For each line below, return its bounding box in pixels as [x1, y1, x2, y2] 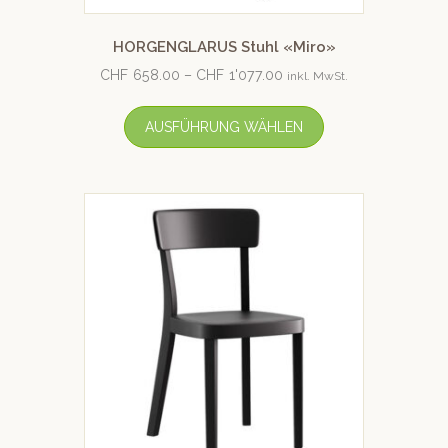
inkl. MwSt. [287, 69, 348, 84]
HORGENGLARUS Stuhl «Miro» [112, 37, 336, 56]
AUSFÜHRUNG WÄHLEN [145, 119, 303, 136]
